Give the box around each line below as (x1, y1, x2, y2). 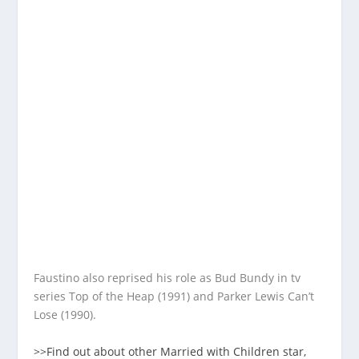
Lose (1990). (34, 307, 97, 323)
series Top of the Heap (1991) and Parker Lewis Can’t (34, 288, 315, 305)
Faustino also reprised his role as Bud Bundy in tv (34, 270, 301, 286)
